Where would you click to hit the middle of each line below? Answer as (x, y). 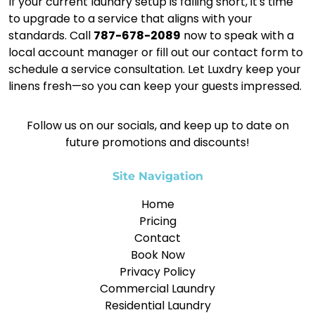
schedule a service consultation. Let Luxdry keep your (155, 69)
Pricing (157, 221)
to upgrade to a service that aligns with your (130, 18)
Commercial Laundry (157, 288)
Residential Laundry (157, 305)
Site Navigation (157, 176)
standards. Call (51, 35)
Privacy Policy (157, 271)
